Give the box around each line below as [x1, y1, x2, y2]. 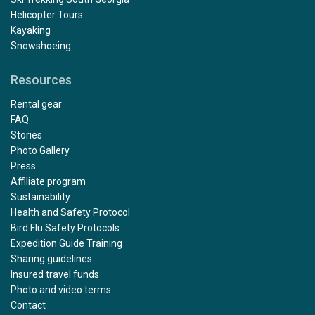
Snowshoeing [11, 39, 71, 51]
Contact [11, 299, 46, 311]
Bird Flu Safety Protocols [11, 221, 120, 233]
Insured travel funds [11, 268, 99, 280]
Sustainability [11, 191, 70, 202]
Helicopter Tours [11, 8, 83, 20]
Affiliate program [11, 175, 86, 187]
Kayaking [11, 24, 51, 36]
